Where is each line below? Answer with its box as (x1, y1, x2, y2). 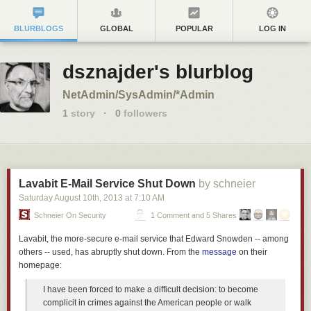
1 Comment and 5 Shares (151, 211, 237, 219)
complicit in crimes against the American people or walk (43, 298, 251, 308)
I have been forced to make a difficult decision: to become (43, 285, 258, 294)
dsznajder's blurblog (62, 61, 253, 83)
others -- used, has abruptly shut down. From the (19, 247, 202, 257)
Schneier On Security (34, 211, 106, 219)
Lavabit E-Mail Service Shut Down (19, 178, 196, 190)
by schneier (199, 178, 255, 190)
